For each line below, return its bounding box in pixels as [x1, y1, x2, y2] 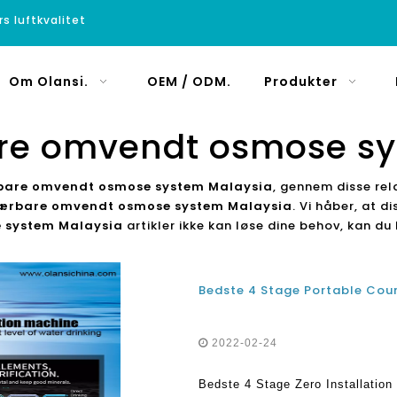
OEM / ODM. [147, 73, 231, 90]
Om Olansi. [9, 73, 89, 90]
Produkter [264, 73, 338, 90]
